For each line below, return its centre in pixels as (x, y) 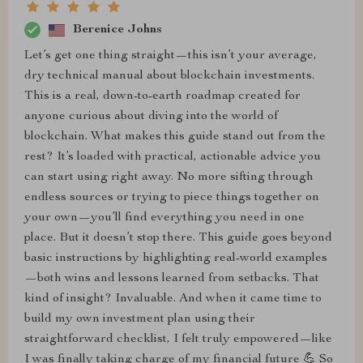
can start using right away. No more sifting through (169, 177)
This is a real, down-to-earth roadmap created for (162, 96)
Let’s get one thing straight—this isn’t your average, (171, 56)
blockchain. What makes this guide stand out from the (175, 137)
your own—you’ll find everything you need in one (164, 218)
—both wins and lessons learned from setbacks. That (172, 279)
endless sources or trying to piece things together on (172, 198)
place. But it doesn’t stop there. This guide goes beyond (178, 238)
